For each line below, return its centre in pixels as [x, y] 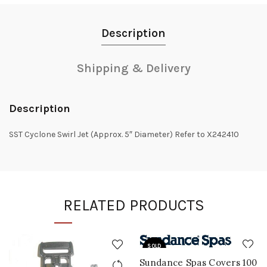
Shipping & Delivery [133, 69]
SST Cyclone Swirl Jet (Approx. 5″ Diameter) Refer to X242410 [124, 135]
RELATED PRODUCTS [133, 206]
